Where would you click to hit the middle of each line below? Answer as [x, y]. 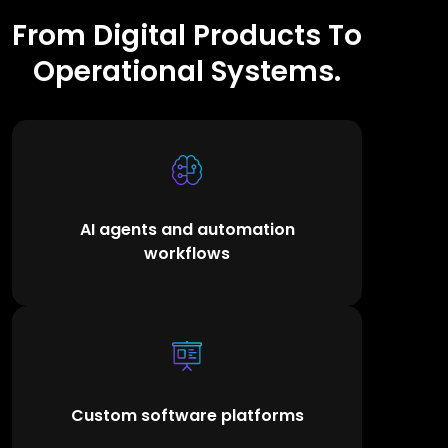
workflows [187, 253]
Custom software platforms [187, 415]
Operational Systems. [187, 71]
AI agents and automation [187, 229]
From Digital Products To [187, 35]
